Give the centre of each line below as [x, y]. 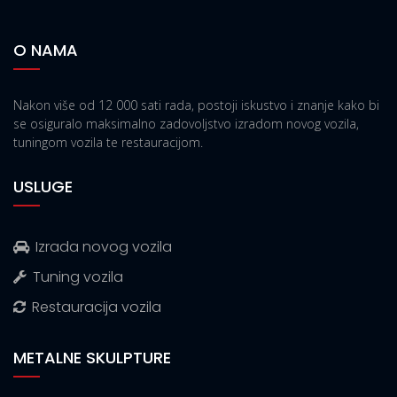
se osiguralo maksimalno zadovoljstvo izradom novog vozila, [186, 123]
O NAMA [46, 50]
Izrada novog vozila [104, 246]
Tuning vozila [78, 276]
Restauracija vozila [97, 307]
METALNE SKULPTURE [92, 357]
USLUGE [43, 186]
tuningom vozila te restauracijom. [108, 142]
